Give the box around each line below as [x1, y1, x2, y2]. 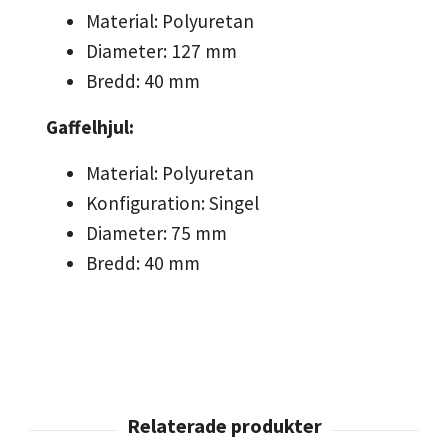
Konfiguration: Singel [86, 191, 259, 216]
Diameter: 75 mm [86, 221, 227, 246]
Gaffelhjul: [46, 115, 134, 140]
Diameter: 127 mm [86, 39, 237, 64]
